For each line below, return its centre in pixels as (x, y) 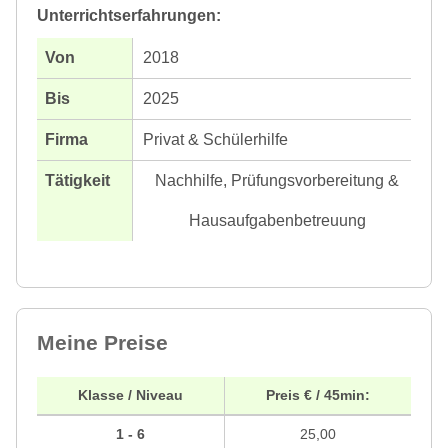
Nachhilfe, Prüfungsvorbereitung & (277, 180)
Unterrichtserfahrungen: (129, 15)
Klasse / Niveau (130, 394)
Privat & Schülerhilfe (215, 139)
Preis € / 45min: (318, 394)
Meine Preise (102, 342)
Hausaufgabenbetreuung (277, 220)
